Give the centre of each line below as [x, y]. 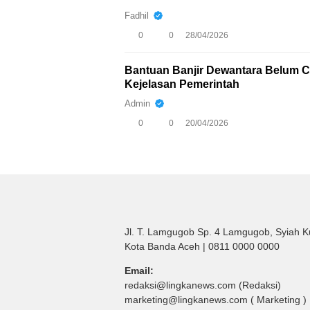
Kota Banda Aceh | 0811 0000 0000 [202, 246]
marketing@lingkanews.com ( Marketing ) [216, 299]
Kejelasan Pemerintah [182, 84]
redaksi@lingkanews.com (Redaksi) [203, 285]
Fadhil [137, 16]
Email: [139, 270]
